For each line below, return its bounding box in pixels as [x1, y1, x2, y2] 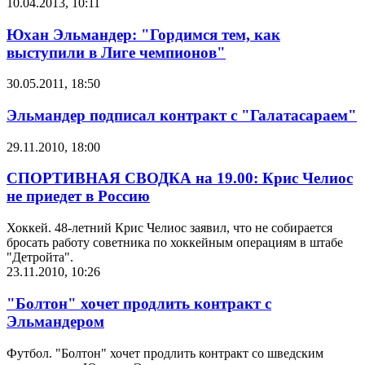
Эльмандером [7, 312, 104, 330]
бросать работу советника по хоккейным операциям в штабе [7, 235, 343, 250]
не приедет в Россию [7, 187, 150, 205]
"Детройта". [7, 250, 73, 265]
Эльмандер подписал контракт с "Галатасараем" [7, 107, 357, 125]
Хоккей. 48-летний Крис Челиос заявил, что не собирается [7, 221, 332, 235]
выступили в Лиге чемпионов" [7, 43, 226, 61]
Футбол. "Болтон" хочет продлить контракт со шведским [7, 345, 323, 360]
